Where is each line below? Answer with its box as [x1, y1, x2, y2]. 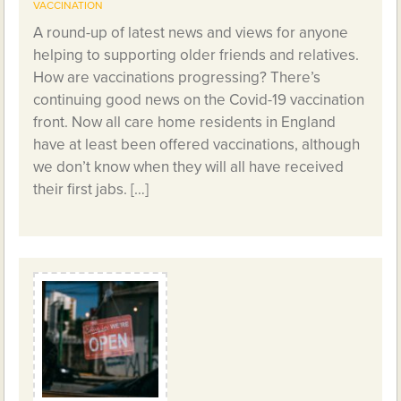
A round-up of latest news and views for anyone [33, 23, 349, 43]
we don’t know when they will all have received [33, 158, 345, 177]
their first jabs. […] [33, 180, 149, 200]
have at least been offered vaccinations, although [33, 135, 361, 155]
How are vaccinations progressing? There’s [33, 68, 321, 88]
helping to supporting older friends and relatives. [33, 46, 360, 65]
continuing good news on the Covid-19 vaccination [33, 90, 365, 110]
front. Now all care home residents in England [33, 113, 337, 132]
